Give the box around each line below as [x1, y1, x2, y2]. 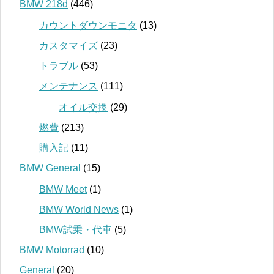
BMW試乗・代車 [39, 224, 112, 235]
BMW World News [39, 204, 119, 215]
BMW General [20, 162, 81, 173]
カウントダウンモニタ [39, 20, 137, 31]
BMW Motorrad [20, 244, 84, 255]
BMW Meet [39, 183, 87, 194]
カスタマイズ [39, 40, 98, 51]
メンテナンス [39, 80, 98, 91]
